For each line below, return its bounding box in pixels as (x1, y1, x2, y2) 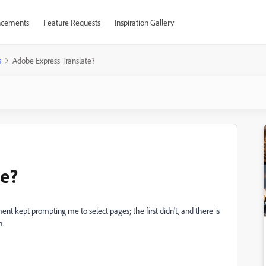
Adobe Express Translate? (12, 55, 95, 65)
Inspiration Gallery (114, 17, 174, 27)
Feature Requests (43, 17, 100, 27)
